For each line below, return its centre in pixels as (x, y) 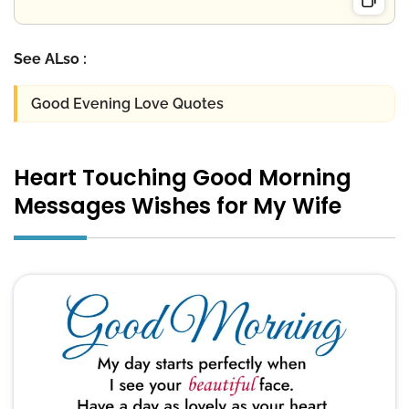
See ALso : (50, 58)
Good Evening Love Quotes (127, 104)
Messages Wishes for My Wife (178, 205)
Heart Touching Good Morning (183, 177)
